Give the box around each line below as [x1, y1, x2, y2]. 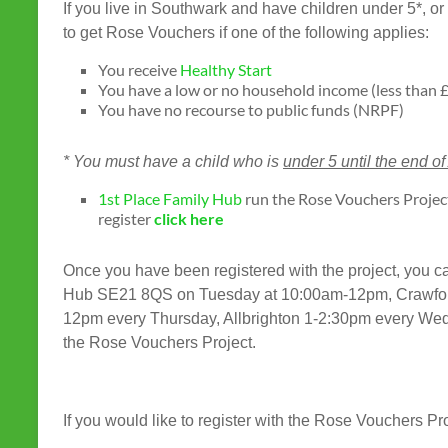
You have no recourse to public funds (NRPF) [98, 99, 404, 119]
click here [154, 208, 224, 228]
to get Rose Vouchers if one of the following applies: [63, 23, 429, 41]
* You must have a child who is [63, 152, 283, 170]
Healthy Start [180, 59, 272, 79]
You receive [98, 59, 180, 79]
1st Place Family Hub [98, 188, 242, 208]
